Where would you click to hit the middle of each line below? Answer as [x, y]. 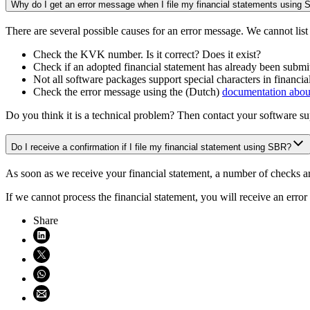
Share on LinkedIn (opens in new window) [127, 232]
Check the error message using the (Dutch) [128, 91]
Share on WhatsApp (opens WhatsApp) [119, 271]
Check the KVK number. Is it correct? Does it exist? [147, 54]
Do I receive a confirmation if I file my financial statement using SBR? [151, 147]
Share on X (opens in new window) [111, 252]
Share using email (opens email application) [127, 291]
